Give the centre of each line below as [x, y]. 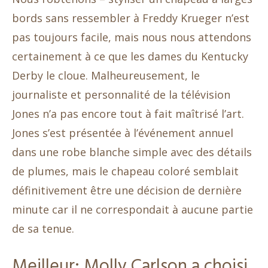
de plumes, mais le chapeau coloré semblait [125, 171]
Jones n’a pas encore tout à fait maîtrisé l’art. [128, 113]
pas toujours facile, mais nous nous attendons [132, 37]
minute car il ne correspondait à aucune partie [133, 209]
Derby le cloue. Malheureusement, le [106, 75]
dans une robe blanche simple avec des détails [132, 152]
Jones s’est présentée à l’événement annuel [123, 133]
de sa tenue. [43, 228]
